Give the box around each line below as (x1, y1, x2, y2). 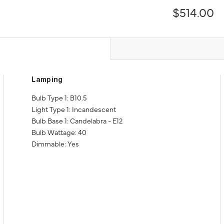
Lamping (31, 75, 63, 83)
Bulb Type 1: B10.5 (31, 92, 87, 102)
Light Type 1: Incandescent (31, 103, 116, 114)
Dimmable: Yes (31, 138, 79, 148)
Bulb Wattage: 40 (31, 126, 87, 137)
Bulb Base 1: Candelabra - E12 (31, 115, 123, 125)
